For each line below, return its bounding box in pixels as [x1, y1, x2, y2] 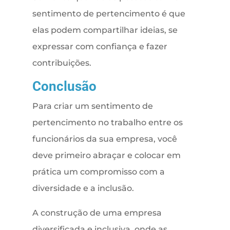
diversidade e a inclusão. [32, 183, 136, 194]
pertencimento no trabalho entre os [32, 118, 183, 128]
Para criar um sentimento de [32, 101, 153, 111]
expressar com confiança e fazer [32, 42, 167, 52]
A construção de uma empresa [32, 208, 162, 218]
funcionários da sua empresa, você [32, 134, 177, 144]
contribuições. [32, 58, 91, 68]
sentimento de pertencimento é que [32, 9, 185, 19]
